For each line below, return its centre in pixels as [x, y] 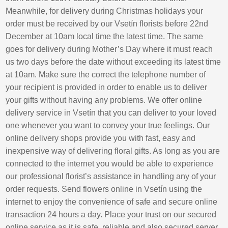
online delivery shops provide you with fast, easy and [101, 138]
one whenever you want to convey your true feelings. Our [108, 126]
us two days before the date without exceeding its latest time [113, 62]
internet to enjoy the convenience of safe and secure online [112, 202]
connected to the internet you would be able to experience [110, 164]
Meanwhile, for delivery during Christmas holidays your [105, 11]
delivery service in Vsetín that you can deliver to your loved [111, 113]
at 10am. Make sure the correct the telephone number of [106, 75]
